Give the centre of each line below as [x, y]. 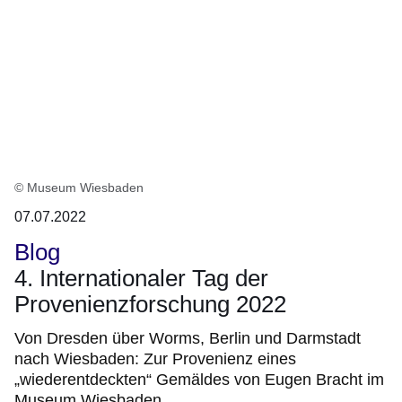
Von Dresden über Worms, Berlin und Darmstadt [188, 338]
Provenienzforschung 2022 [150, 304]
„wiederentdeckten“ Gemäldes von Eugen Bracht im [199, 379]
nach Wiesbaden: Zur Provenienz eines [155, 358]
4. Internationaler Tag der [141, 278]
